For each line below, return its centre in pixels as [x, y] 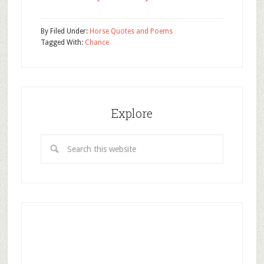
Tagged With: [62, 42]
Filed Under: [70, 31]
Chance [97, 42]
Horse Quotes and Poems [131, 31]
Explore [132, 113]
